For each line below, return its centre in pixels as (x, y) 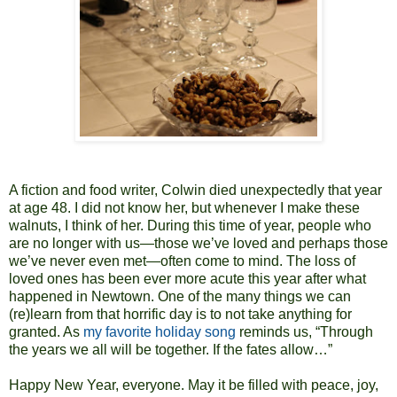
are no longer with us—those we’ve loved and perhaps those (198, 243)
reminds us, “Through (304, 331)
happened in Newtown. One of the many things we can (180, 296)
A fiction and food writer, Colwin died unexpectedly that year (195, 190)
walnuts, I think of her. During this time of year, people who (190, 225)
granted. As (44, 331)
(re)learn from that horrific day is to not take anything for (180, 314)
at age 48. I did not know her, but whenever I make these (184, 207)
